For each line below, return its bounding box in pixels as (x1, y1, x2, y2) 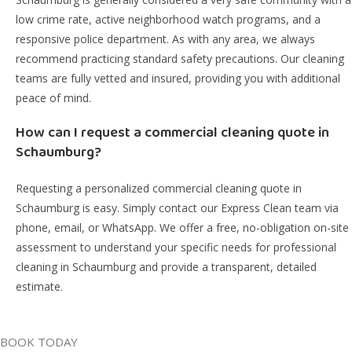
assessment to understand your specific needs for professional (16, 240, 336, 255)
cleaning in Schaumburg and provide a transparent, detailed (16, 259, 317, 274)
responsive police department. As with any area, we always (16, 31, 315, 46)
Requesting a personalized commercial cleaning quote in (16, 181, 302, 196)
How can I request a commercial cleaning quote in (16, 122, 329, 144)
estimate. (16, 279, 63, 294)
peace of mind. (16, 90, 91, 105)
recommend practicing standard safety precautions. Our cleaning (16, 51, 344, 66)
